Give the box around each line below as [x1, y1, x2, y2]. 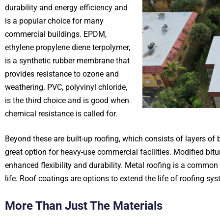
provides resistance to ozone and [5, 69, 119, 79]
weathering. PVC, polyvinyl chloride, [5, 82, 127, 92]
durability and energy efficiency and [5, 3, 128, 12]
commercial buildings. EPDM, [5, 29, 107, 39]
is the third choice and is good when [5, 96, 129, 105]
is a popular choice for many [5, 16, 104, 26]
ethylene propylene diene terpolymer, [5, 43, 130, 52]
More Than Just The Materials [5, 199, 163, 213]
